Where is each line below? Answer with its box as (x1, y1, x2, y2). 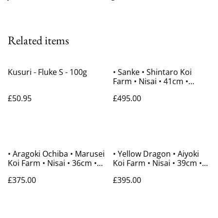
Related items (8, 33, 69, 48)
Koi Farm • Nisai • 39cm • (113, 158, 147, 169)
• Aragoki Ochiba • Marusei (8, 148, 70, 160)
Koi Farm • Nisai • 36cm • (8, 158, 42, 169)
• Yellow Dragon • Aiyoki (113, 148, 173, 160)
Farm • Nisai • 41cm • (113, 76, 134, 87)
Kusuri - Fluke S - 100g (8, 67, 87, 78)
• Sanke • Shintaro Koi (113, 67, 142, 78)
